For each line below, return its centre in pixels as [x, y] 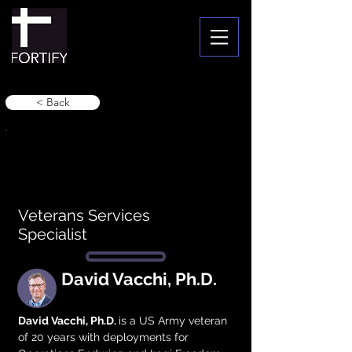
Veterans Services [84, 215]
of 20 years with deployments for [105, 337]
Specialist [53, 234]
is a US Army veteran [174, 321]
